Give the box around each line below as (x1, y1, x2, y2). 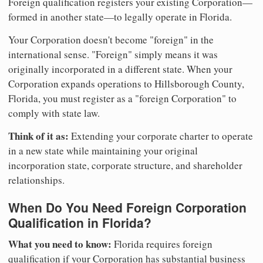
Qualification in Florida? (8, 214, 151, 232)
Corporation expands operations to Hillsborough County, (8, 77, 244, 91)
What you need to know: (8, 236, 112, 251)
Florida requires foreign (112, 237, 213, 251)
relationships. (8, 173, 65, 187)
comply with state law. (8, 106, 100, 120)
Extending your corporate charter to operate (69, 129, 253, 143)
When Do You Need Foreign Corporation (8, 198, 247, 217)
